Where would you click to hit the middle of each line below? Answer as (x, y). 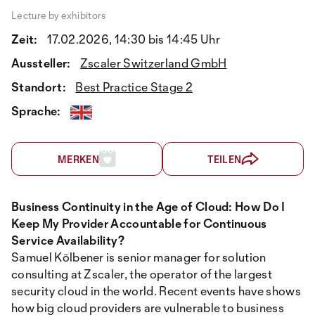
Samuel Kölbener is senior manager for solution (139, 257)
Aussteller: (41, 63)
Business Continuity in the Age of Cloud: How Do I (148, 207)
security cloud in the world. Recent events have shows (156, 291)
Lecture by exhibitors (59, 15)
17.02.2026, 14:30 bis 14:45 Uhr (132, 39)
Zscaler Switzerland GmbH (153, 63)
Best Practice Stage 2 (134, 87)
